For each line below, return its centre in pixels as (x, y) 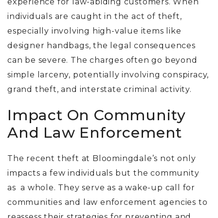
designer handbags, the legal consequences (101, 46)
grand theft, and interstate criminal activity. (101, 90)
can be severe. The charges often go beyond (102, 60)
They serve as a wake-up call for (127, 188)
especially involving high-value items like (94, 31)
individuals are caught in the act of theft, (95, 17)
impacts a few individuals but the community (103, 173)
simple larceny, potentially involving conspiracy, (108, 75)
